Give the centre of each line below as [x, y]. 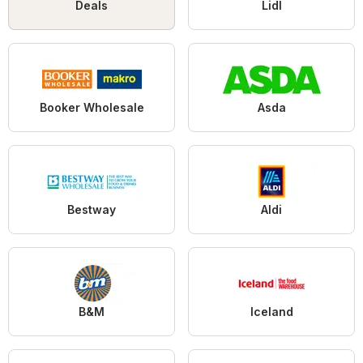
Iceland [271, 312]
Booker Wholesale [92, 108]
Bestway [92, 210]
